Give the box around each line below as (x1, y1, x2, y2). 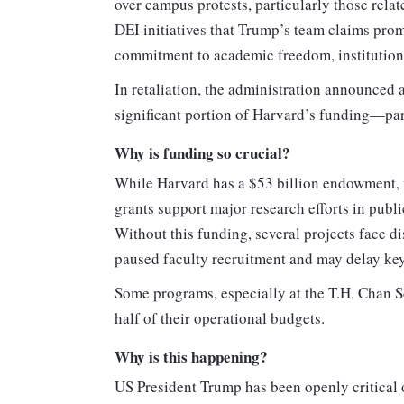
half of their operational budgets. (115, 308, 325, 329)
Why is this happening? (115, 345, 273, 369)
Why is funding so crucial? (115, 142, 290, 165)
